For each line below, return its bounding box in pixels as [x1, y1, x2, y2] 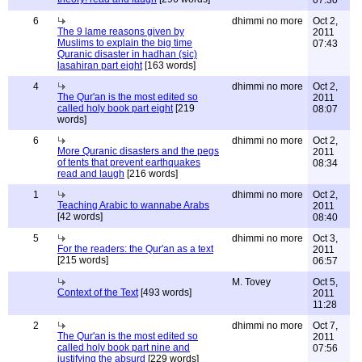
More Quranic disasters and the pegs [57, 145, 219, 157]
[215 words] [57, 255, 108, 266]
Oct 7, [313, 320, 338, 331]
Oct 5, [313, 276, 338, 288]
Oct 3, [313, 233, 338, 244]
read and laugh [57, 168, 124, 179]
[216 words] [124, 168, 178, 179]
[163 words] [142, 60, 196, 71]
